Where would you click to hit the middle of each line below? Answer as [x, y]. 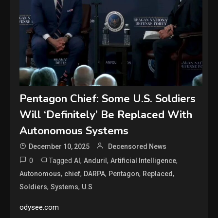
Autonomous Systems [74, 131]
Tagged [62, 160]
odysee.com [39, 207]
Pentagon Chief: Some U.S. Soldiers [108, 99]
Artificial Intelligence [144, 160]
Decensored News [137, 146]
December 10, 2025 [59, 146]
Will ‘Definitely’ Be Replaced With [106, 115]
